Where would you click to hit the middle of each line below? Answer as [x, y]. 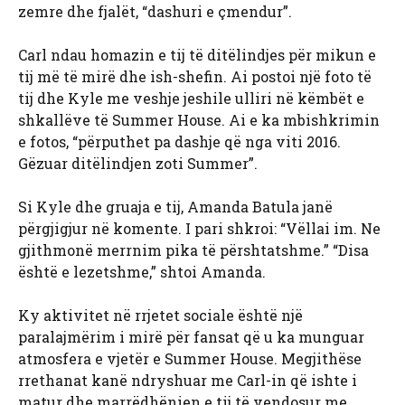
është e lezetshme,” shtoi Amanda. [142, 272]
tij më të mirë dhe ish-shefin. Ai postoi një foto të [195, 77]
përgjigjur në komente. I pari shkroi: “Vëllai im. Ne [199, 229]
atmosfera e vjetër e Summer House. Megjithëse [190, 359]
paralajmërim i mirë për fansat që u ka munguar [191, 337]
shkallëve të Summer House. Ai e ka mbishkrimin [199, 120]
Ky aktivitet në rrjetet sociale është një [160, 316]
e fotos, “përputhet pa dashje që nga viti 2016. [179, 142]
